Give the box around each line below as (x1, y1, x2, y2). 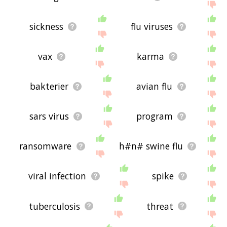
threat (146, 200, 174, 212)
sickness (29, 20, 64, 33)
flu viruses (131, 20, 173, 33)
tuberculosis (29, 200, 81, 212)
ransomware (19, 140, 72, 153)
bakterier (29, 80, 68, 93)
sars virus (29, 110, 69, 123)
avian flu (136, 80, 173, 93)
